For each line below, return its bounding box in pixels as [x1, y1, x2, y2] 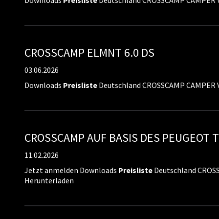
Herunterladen [24, 175, 74, 185]
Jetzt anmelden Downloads [24, 165, 118, 175]
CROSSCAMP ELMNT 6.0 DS [24, 45, 154, 60]
